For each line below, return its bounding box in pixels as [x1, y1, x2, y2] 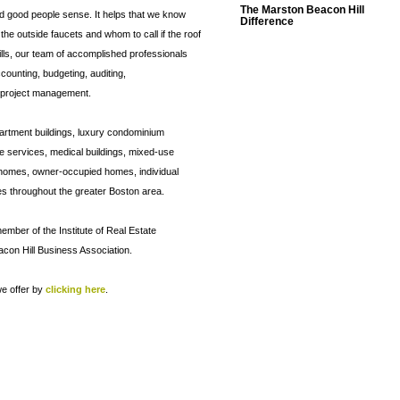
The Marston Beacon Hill [239, 4, 364, 16]
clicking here [45, 284, 105, 295]
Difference [239, 15, 294, 28]
